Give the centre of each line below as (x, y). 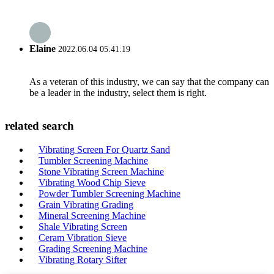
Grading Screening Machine (93, 248)
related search (39, 126)
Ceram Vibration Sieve (83, 237)
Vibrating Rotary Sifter (83, 259)
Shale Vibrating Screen (83, 226)
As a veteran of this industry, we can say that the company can (149, 82)
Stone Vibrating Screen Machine (101, 171)
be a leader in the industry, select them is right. (118, 93)
